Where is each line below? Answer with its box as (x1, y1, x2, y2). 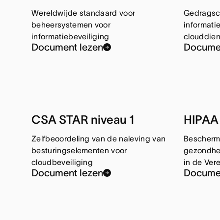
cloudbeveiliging (31, 158, 93, 167)
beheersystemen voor (31, 20, 111, 29)
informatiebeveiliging (31, 32, 110, 41)
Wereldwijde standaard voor (31, 8, 136, 18)
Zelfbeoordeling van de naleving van (31, 134, 166, 143)
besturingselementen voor (31, 146, 127, 155)
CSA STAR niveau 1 (31, 113, 135, 127)
